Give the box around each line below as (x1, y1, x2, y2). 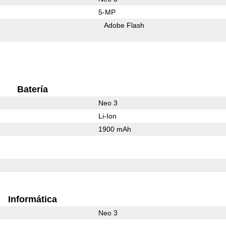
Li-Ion (98, 111, 117, 120)
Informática (8, 194, 57, 204)
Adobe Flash (104, 21, 145, 29)
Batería (17, 84, 48, 94)
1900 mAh (98, 125, 131, 133)
